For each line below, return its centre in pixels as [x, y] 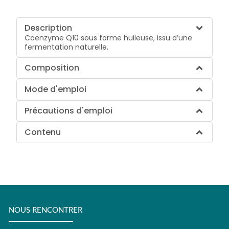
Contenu [43, 132]
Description [49, 28]
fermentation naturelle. [67, 47]
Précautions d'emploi [69, 110]
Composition [52, 67]
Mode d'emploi [56, 89]
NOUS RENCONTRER [45, 211]
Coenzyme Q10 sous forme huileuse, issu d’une [109, 38]
